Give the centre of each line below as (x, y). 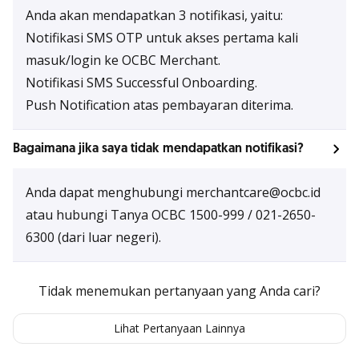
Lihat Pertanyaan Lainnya (179, 328)
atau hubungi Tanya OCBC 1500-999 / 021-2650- (171, 215)
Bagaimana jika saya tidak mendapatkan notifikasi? (158, 149)
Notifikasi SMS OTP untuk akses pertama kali (162, 38)
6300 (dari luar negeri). (93, 237)
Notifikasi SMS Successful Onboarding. (141, 83)
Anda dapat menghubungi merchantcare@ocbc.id (173, 192)
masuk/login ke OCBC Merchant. (123, 60)
